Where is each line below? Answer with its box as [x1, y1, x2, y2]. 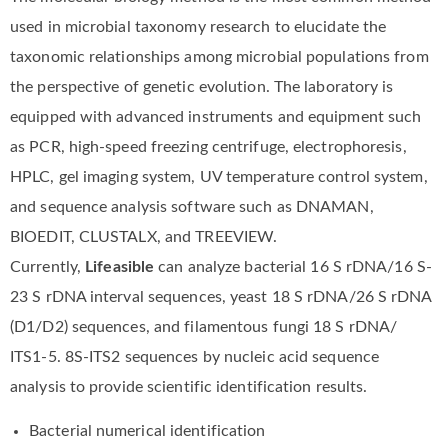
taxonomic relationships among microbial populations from [10, 48, 429, 65]
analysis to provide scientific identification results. [10, 378, 368, 395]
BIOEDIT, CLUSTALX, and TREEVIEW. [10, 228, 278, 245]
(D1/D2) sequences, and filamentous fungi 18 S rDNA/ [10, 318, 398, 335]
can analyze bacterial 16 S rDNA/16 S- [154, 258, 432, 275]
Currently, [10, 258, 81, 275]
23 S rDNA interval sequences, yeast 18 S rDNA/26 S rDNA [10, 288, 432, 305]
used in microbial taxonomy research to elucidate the [10, 18, 387, 35]
